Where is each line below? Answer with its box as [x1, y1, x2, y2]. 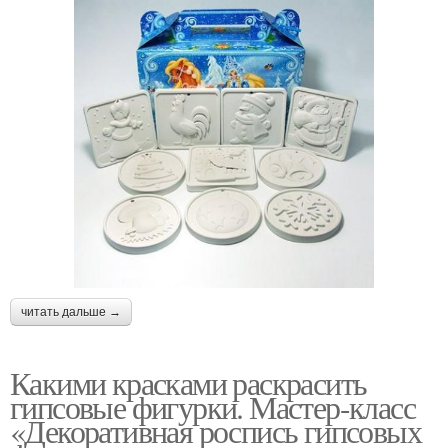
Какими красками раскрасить [10, 361, 367, 405]
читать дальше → [21, 305, 121, 320]
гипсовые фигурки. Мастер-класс [10, 385, 415, 429]
